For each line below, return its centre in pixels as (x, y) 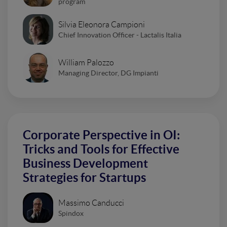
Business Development (85, 164)
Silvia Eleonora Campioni (102, 24)
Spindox (71, 213)
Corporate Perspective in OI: (101, 135)
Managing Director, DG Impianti (108, 73)
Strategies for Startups (84, 178)
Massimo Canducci (91, 203)
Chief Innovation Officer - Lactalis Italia (120, 35)
